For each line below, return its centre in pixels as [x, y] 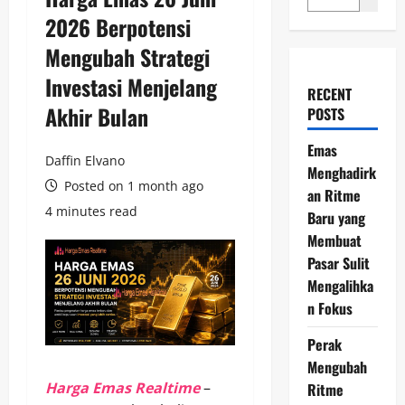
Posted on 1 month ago [132, 185]
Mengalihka [340, 285]
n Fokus [330, 308]
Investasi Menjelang [131, 86]
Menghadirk [341, 172]
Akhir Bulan [97, 116]
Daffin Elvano [85, 160]
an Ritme [334, 195]
